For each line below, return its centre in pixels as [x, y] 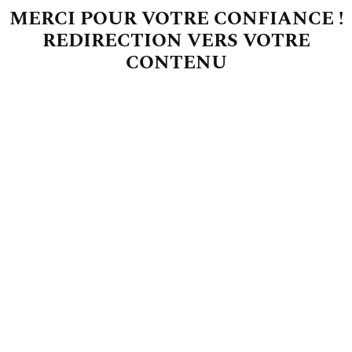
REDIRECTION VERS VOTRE [176, 41]
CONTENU [176, 63]
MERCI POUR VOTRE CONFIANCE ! [176, 19]
